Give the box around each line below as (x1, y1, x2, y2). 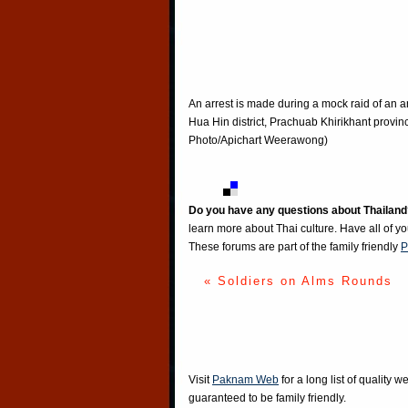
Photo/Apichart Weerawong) (189, 134, 328, 148)
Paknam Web (212, 373, 279, 387)
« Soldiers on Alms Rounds (203, 274, 393, 289)
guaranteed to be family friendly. (189, 392, 346, 405)
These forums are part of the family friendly (189, 240, 401, 254)
